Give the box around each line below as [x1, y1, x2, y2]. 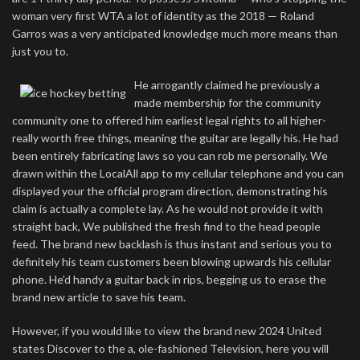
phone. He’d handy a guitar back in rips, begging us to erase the [12, 272, 326, 286]
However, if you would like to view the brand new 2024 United [12, 324, 321, 337]
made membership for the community [134, 96, 321, 109]
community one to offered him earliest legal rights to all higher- [12, 113, 326, 127]
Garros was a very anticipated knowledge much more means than [12, 27, 337, 40]
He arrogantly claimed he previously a [134, 78, 320, 92]
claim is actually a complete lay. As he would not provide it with [12, 202, 323, 215]
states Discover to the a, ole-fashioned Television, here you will [12, 342, 329, 355]
